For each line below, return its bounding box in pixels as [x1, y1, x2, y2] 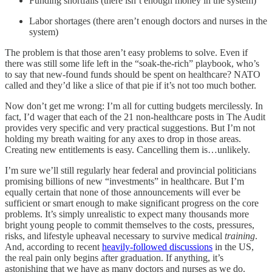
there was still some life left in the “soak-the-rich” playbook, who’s [5, 58, 259, 69]
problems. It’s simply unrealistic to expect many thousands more [5, 209, 249, 220]
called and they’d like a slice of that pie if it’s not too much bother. [5, 80, 256, 91]
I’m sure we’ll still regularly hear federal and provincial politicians [5, 165, 256, 176]
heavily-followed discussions [102, 242, 212, 253]
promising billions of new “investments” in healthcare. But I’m [5, 176, 244, 187]
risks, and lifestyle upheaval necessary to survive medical [5, 231, 225, 242]
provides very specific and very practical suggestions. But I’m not [5, 123, 255, 134]
